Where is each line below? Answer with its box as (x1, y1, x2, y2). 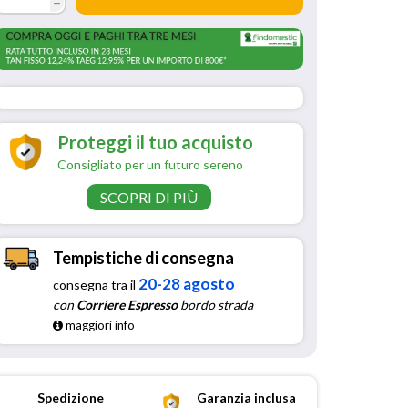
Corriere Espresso (76, 296, 178, 312)
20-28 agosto (138, 273, 235, 293)
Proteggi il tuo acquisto (57, 131, 253, 154)
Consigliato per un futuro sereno (57, 157, 243, 173)
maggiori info (66, 317, 135, 332)
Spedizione (37, 389, 104, 405)
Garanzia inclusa (197, 389, 296, 405)
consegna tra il (53, 276, 138, 292)
